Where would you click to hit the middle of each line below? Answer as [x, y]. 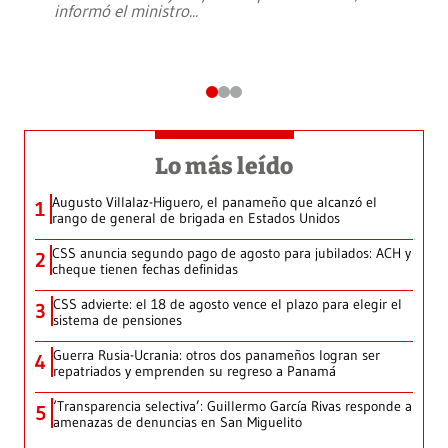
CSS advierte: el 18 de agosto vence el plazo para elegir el [227, 304]
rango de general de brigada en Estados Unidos [196, 218]
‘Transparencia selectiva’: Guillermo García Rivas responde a [232, 406]
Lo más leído [224, 166]
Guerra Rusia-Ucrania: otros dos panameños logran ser [216, 355]
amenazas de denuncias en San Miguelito [177, 422]
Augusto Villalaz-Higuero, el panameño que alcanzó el [214, 202]
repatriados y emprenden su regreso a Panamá [194, 371]
